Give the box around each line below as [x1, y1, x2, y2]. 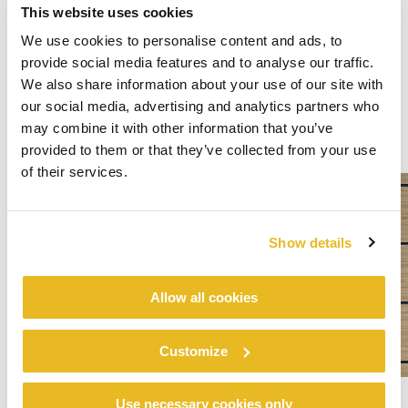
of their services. [21, 164, 127, 179]
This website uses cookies [21, 4, 194, 20]
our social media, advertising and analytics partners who [21, 98, 379, 114]
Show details [269, 234, 352, 250]
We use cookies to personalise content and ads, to [21, 33, 342, 48]
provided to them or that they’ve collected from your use [21, 142, 376, 158]
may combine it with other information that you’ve [21, 120, 333, 136]
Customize [159, 342, 229, 359]
